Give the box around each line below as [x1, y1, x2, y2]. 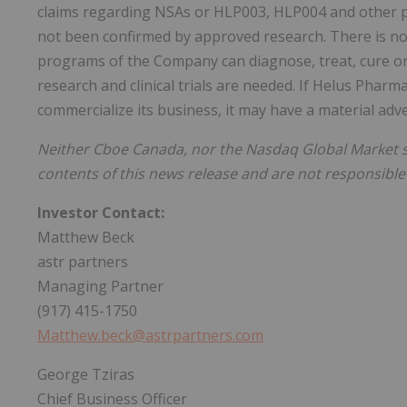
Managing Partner [37, 276, 164, 297]
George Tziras [37, 364, 134, 385]
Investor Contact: [37, 203, 164, 223]
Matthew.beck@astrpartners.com [37, 325, 263, 346]
